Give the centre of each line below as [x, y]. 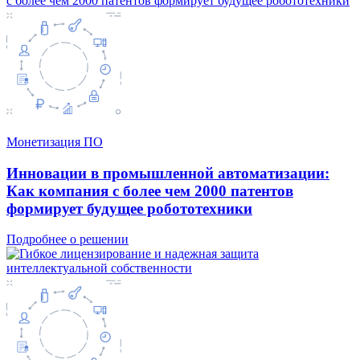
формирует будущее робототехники [129, 208]
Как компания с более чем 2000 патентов [150, 190]
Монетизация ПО [55, 141]
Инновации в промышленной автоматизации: [168, 173]
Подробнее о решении [67, 239]
